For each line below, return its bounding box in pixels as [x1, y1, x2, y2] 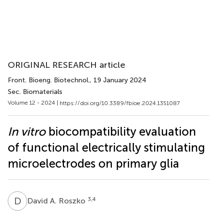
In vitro [8, 124, 46, 139]
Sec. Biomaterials [8, 88, 62, 96]
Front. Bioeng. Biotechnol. [8, 76, 90, 84]
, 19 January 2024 [90, 76, 146, 84]
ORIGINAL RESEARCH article [8, 60, 125, 70]
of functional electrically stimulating [8, 140, 205, 155]
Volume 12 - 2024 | [8, 99, 60, 106]
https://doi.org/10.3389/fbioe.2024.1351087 [60, 99, 180, 107]
